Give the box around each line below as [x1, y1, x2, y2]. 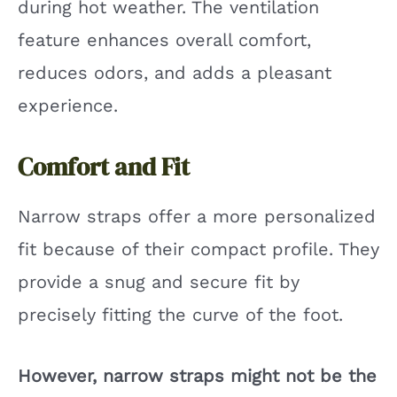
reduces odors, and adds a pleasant [18, 61, 331, 83]
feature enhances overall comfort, [18, 28, 311, 51]
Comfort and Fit [18, 149, 190, 183]
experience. [18, 94, 118, 116]
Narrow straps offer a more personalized [18, 205, 376, 227]
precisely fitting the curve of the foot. [18, 303, 343, 325]
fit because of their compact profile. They [18, 237, 379, 260]
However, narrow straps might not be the [18, 364, 377, 386]
